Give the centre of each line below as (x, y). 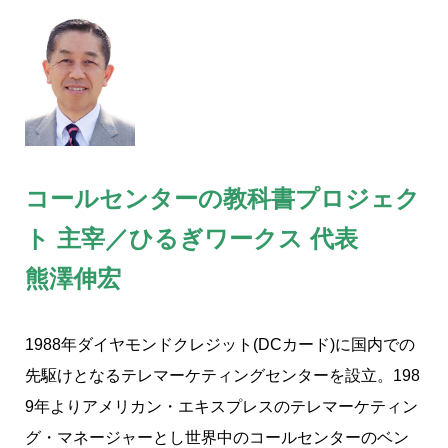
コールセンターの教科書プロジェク (222, 197)
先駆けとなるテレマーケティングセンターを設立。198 (222, 376)
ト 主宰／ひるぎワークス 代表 (191, 237)
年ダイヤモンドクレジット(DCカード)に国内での (238, 345)
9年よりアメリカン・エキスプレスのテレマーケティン (221, 407)
